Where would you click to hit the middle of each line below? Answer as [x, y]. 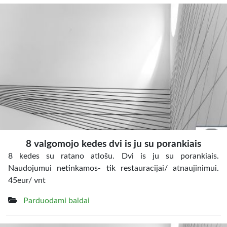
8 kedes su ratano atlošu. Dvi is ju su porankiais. [113, 156]
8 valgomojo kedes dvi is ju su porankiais [113, 144]
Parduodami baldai [56, 201]
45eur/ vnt [27, 180]
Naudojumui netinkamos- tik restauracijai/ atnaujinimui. [113, 168]
